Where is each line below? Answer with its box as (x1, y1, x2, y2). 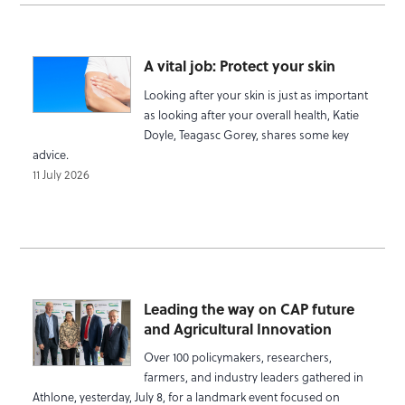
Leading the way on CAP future (143, 297, 354, 319)
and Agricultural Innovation (143, 317, 332, 339)
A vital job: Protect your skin (143, 55, 335, 77)
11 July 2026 (33, 165, 90, 183)
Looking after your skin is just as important (143, 85, 368, 103)
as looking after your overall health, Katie (143, 105, 359, 123)
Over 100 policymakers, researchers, (143, 347, 332, 365)
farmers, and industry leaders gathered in (143, 367, 363, 385)
